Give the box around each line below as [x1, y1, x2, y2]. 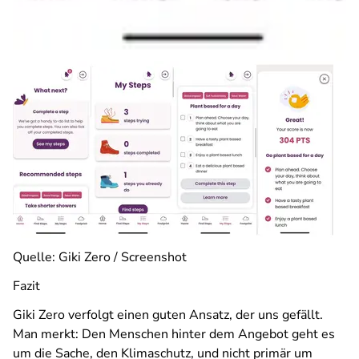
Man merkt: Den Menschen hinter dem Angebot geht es [13, 325, 335, 343]
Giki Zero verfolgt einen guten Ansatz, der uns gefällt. [13, 306, 323, 324]
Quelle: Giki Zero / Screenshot [13, 248, 187, 266]
